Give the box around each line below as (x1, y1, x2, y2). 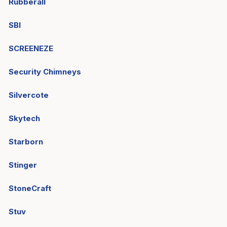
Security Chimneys (9, 67, 81, 77)
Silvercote (9, 90, 49, 100)
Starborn (9, 137, 43, 146)
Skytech (9, 113, 40, 123)
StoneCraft (9, 183, 51, 193)
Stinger (9, 160, 37, 170)
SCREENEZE (9, 44, 53, 53)
